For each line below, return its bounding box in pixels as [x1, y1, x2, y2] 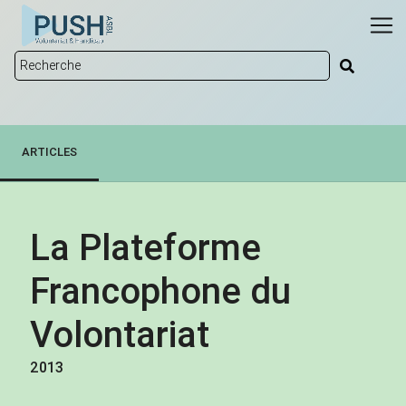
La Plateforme [30, 225, 261, 270]
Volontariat [30, 312, 209, 357]
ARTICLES [22, 144, 77, 160]
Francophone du [30, 268, 291, 314]
